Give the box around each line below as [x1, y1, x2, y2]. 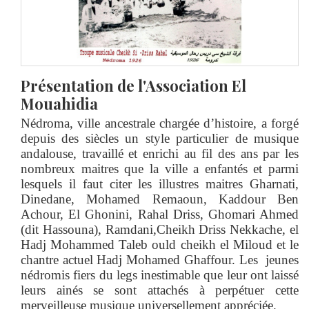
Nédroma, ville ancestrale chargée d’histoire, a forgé [21, 115, 299, 130]
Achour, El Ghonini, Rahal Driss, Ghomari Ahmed [21, 206, 299, 221]
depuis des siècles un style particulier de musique [21, 130, 299, 146]
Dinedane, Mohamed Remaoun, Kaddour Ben [21, 191, 299, 206]
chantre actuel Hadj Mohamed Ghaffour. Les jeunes [21, 252, 299, 267]
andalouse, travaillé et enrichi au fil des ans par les [21, 146, 299, 161]
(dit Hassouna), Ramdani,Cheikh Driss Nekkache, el [21, 221, 299, 237]
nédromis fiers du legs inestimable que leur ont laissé [21, 267, 299, 282]
